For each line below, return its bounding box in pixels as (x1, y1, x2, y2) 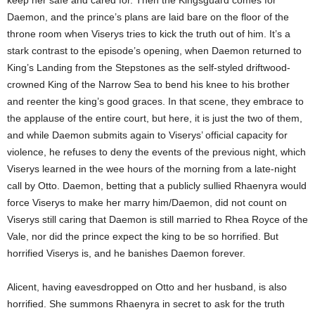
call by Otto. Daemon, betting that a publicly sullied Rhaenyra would (7, 180, 307, 191)
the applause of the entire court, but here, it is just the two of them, (7, 112, 302, 124)
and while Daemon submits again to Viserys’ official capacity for (7, 129, 288, 141)
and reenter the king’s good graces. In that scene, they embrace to (7, 96, 304, 107)
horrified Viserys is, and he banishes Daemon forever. (7, 247, 245, 259)
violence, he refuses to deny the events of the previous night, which (7, 146, 306, 157)
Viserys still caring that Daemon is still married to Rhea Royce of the (7, 214, 308, 225)
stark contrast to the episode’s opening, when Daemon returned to (7, 45, 302, 56)
